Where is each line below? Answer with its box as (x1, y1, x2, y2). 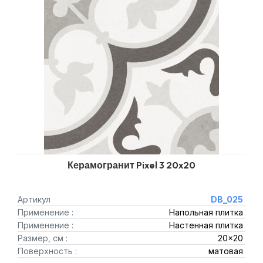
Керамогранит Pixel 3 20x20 (68, 159, 195, 171)
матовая (208, 246, 243, 257)
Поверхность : (18, 246, 77, 257)
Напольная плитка (168, 207, 243, 218)
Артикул (18, 194, 50, 205)
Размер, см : (18, 233, 68, 244)
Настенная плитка (168, 220, 243, 231)
